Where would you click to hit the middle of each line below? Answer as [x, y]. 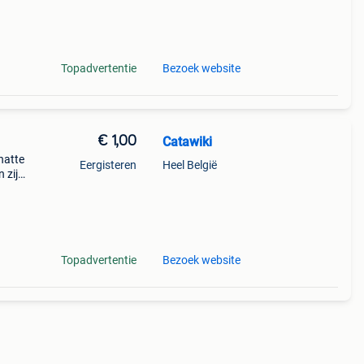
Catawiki [187, 142]
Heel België [189, 165]
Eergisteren [108, 165]
